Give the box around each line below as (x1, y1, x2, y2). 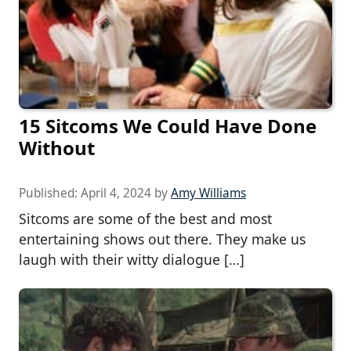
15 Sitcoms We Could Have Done (19, 113, 317, 139)
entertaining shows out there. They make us (19, 230, 306, 249)
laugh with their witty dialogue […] (19, 250, 244, 270)
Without (19, 135, 95, 161)
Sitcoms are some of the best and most (19, 209, 272, 229)
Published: (19, 185, 81, 202)
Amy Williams (171, 185, 246, 202)
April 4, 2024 (81, 185, 151, 202)
